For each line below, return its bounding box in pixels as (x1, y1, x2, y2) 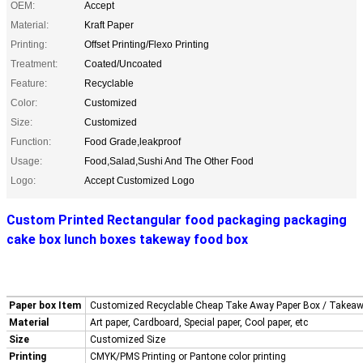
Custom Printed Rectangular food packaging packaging (6, 211, 347, 228)
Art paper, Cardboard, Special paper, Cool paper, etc (90, 316, 308, 328)
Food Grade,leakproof (84, 135, 181, 147)
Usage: (11, 155, 42, 167)
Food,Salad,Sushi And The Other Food (84, 155, 254, 167)
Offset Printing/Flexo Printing (84, 38, 209, 50)
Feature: (11, 77, 47, 89)
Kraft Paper (84, 19, 134, 31)
